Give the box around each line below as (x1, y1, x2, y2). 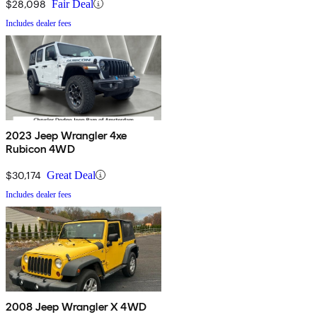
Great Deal (47, 168, 96, 181)
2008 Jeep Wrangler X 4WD (6, 299, 146, 313)
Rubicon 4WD (6, 142, 75, 156)
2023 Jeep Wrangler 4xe (6, 128, 127, 142)
